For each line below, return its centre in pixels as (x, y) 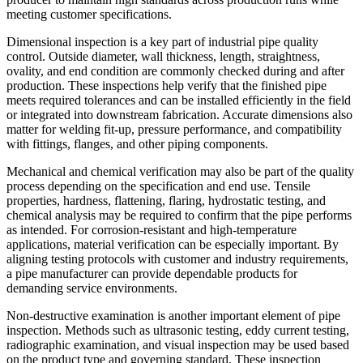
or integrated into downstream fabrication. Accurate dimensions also (179, 114)
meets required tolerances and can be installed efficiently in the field (179, 100)
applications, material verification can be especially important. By (173, 244)
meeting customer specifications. (89, 14)
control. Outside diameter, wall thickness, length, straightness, (163, 56)
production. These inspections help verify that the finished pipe (167, 85)
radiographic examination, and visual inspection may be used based (178, 344)
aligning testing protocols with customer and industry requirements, (177, 258)
